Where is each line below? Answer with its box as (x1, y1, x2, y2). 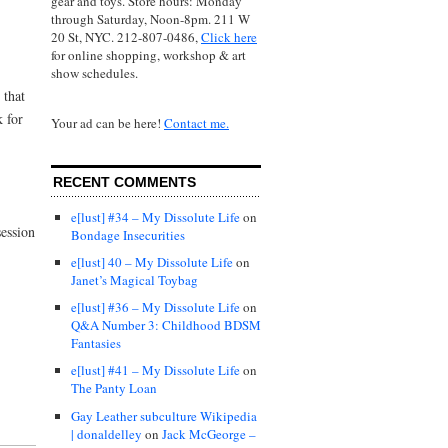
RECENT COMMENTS (53, 174, 196, 191)
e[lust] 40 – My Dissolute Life (71, 253, 233, 272)
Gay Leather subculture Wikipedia (71, 406, 257, 425)
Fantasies (71, 334, 121, 353)
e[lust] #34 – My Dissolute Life (71, 208, 240, 227)
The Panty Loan (71, 379, 157, 398)
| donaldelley (71, 424, 142, 443)
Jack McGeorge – (162, 424, 256, 443)
